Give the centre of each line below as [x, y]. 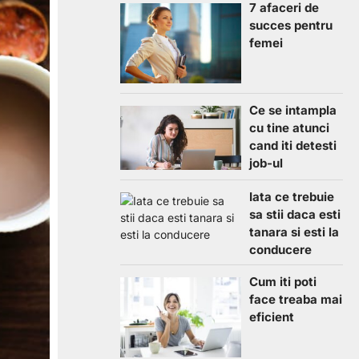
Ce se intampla [293, 111]
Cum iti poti [283, 281]
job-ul [266, 163]
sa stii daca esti [295, 214]
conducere [280, 249]
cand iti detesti [293, 146]
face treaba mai [296, 299]
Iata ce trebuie [292, 196]
